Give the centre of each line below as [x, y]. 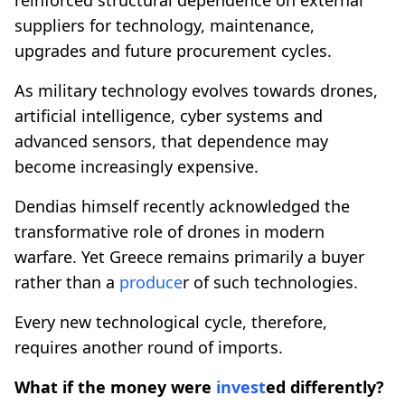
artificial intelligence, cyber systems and [169, 115]
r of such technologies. [270, 282]
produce [151, 282]
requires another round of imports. [149, 347]
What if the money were [115, 386]
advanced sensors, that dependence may [171, 141]
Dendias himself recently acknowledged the [182, 206]
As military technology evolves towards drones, [196, 90]
